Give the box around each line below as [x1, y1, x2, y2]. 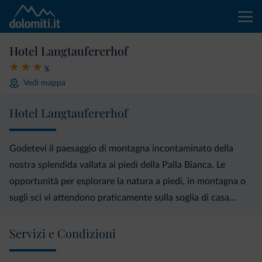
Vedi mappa [23, 78, 65, 87]
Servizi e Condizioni [9, 225, 116, 241]
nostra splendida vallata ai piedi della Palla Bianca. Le [9, 160, 225, 170]
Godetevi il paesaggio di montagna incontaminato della [9, 144, 233, 153]
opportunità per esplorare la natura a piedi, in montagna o [9, 177, 246, 186]
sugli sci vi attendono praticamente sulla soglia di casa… [9, 193, 236, 202]
